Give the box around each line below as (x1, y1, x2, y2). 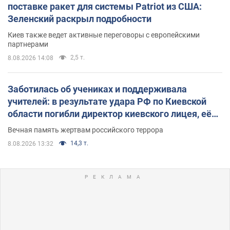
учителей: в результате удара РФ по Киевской (8, 96, 206, 107)
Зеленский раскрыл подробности (8, 13, 151, 25)
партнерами (8, 40, 48, 49)
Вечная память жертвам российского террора (8, 126, 163, 135)
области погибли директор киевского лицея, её (8, 108, 212, 120)
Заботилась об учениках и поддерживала (8, 84, 187, 95)
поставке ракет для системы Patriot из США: (8, 1, 202, 12)
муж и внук (8, 121, 56, 132)
